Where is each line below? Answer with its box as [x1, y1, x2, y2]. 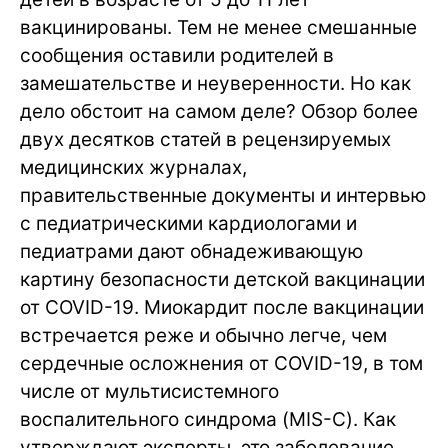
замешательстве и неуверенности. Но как [20, 72, 411, 95]
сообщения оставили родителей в [20, 44, 334, 67]
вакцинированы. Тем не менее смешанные [20, 16, 417, 39]
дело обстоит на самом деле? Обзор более [20, 100, 418, 123]
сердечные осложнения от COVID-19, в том [20, 352, 423, 375]
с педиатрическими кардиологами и [20, 212, 357, 235]
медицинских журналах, [20, 156, 247, 179]
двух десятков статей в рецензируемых [20, 128, 391, 151]
